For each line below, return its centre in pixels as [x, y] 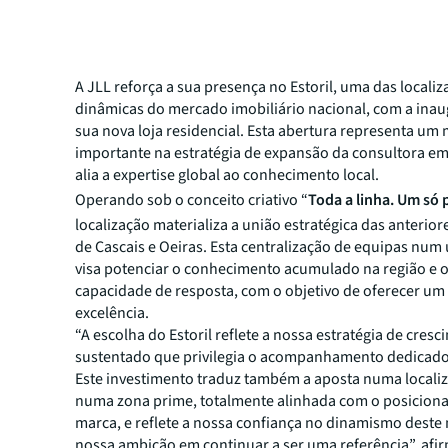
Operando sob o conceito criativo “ [192, 200]
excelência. [112, 313]
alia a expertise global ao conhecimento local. [227, 175]
